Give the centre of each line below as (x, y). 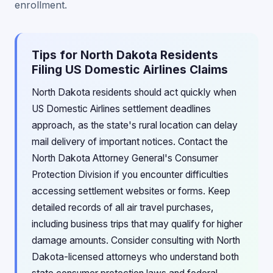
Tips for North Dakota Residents (125, 55)
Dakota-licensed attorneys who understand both (135, 257)
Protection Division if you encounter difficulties (130, 175)
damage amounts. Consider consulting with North (136, 240)
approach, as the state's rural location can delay (135, 125)
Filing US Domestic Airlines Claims (130, 69)
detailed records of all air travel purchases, (123, 207)
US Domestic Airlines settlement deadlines (121, 109)
